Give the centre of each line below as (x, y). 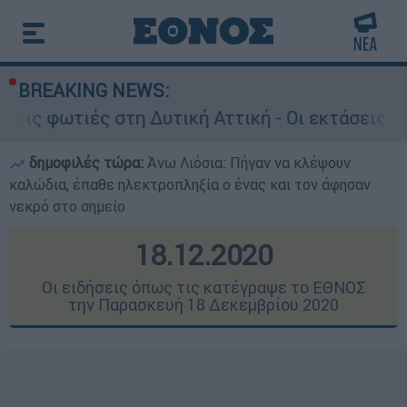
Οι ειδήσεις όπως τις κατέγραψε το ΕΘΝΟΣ (203, 288)
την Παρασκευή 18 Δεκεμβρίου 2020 (203, 305)
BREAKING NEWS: (94, 90)
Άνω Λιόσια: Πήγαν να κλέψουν (249, 163)
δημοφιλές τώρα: (86, 163)
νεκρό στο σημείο (67, 206)
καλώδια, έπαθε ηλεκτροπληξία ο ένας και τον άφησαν (190, 184)
